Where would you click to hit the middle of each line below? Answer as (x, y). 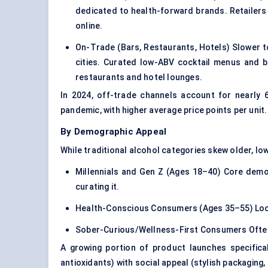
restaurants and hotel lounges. (139, 77)
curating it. (98, 187)
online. (89, 26)
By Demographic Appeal (114, 132)
